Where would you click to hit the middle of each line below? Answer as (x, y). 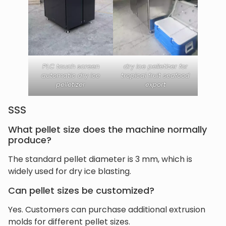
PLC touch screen (71, 67)
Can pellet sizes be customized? (81, 190)
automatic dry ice (71, 76)
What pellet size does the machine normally (107, 130)
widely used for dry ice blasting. (70, 172)
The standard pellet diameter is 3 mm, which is (100, 159)
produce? (30, 140)
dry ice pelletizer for (155, 67)
